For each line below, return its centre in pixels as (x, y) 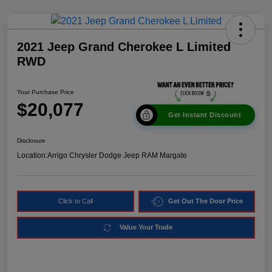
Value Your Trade (146, 227)
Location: (32, 155)
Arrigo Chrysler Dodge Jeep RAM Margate (117, 155)
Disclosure (31, 140)
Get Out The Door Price (205, 201)
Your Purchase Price (46, 92)
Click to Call (75, 201)
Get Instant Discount (205, 114)
